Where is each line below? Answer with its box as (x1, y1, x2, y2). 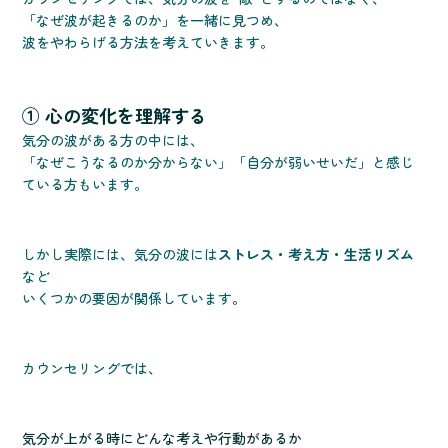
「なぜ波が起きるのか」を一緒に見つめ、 (22, 10, 289, 31)
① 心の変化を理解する (22, 102, 208, 129)
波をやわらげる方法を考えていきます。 (22, 32, 275, 53)
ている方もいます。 (22, 174, 149, 195)
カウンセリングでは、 (22, 358, 163, 379)
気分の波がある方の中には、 (22, 130, 205, 151)
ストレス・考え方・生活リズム (218, 244, 415, 265)
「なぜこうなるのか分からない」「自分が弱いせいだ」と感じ (22, 152, 415, 173)
